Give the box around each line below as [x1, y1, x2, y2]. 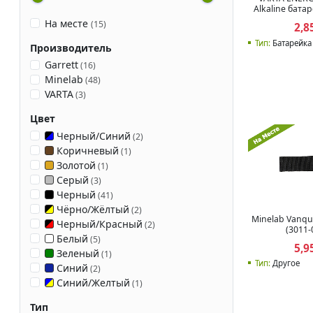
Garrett [44, 58, 78, 72]
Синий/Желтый [53, 275, 130, 289]
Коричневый [53, 143, 119, 157]
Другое [270, 258, 300, 269]
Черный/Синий [53, 129, 131, 143]
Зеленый [53, 246, 99, 260]
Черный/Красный [53, 217, 143, 231]
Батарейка [270, 37, 312, 48]
